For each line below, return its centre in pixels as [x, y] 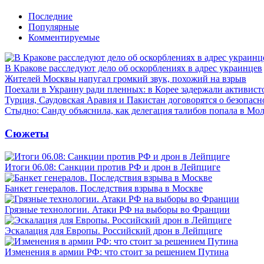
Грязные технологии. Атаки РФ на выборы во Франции [117, 209]
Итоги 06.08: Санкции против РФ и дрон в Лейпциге [113, 167]
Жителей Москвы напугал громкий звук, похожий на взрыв [126, 79]
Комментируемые [64, 38]
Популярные [54, 27]
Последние [50, 16]
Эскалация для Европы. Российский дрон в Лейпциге [113, 230]
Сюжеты [27, 133]
